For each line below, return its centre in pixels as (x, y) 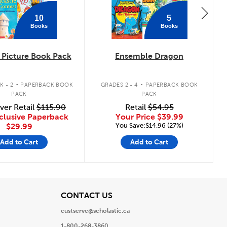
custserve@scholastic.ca (95, 211)
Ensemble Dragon (149, 56)
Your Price (136, 117)
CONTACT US (86, 195)
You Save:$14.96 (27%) (149, 125)
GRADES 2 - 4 (119, 85)
